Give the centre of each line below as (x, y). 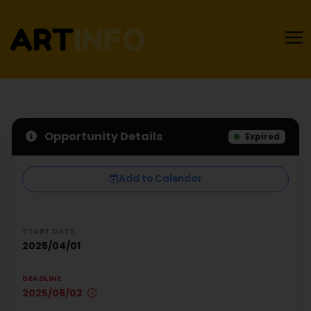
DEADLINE (42, 278)
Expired (262, 136)
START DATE (48, 231)
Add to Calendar (160, 178)
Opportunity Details (102, 136)
